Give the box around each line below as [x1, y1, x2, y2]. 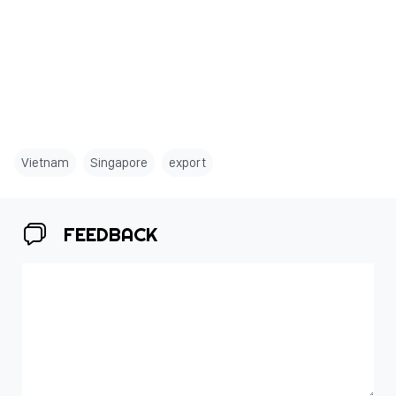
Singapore [90, 155, 148, 171]
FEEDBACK [64, 222, 157, 247]
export [169, 155, 206, 171]
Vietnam [21, 155, 69, 171]
